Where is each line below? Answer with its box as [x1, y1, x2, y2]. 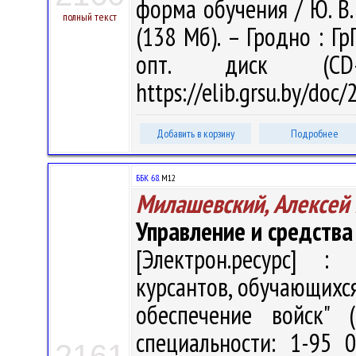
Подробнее [291, 126, 339, 141]
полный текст [63, 10, 117, 24]
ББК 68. [136, 172, 159, 184]
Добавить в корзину [157, 126, 234, 141]
